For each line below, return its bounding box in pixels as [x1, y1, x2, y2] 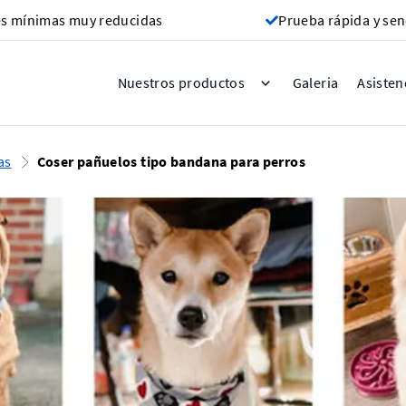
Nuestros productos [117, 74, 246, 92]
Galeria [292, 73, 339, 92]
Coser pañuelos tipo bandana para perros [36, 153, 305, 170]
